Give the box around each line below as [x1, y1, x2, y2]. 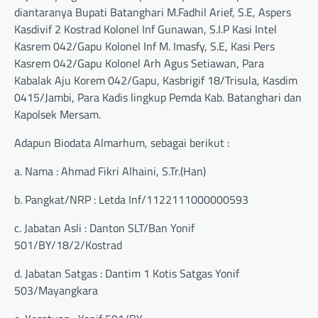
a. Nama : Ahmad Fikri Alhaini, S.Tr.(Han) [14, 163, 206, 180]
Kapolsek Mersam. [14, 106, 101, 124]
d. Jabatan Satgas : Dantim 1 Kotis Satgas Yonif [14, 265, 239, 283]
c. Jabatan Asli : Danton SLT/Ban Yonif [14, 219, 194, 237]
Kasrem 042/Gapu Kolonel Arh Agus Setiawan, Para [14, 55, 264, 72]
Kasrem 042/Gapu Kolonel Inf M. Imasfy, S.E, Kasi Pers [14, 38, 275, 55]
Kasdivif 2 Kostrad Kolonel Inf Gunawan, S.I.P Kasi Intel [14, 21, 277, 38]
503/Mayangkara [14, 282, 98, 300]
